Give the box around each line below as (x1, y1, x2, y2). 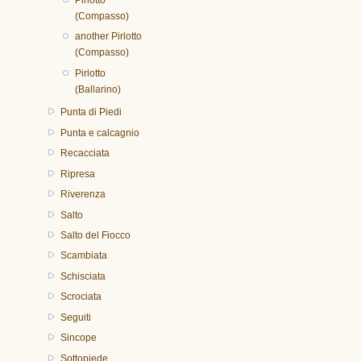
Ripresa (60, 168, 95, 180)
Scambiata (60, 250, 107, 262)
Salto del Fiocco (60, 229, 131, 241)
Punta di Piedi (60, 106, 122, 118)
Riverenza (60, 189, 106, 201)
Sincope (60, 332, 97, 344)
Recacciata (60, 147, 110, 160)
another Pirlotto (74, 31, 142, 43)
